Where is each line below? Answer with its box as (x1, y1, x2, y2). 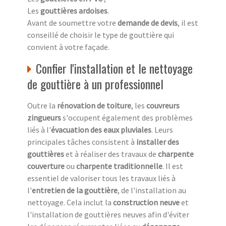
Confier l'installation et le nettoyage (36, 59, 193, 77)
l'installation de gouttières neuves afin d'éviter (27, 209, 189, 219)
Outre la (27, 100, 57, 110)
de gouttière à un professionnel (27, 74, 163, 93)
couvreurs (146, 100, 180, 110)
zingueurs (27, 112, 61, 123)
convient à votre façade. (27, 41, 109, 52)
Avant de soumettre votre (27, 17, 118, 28)
